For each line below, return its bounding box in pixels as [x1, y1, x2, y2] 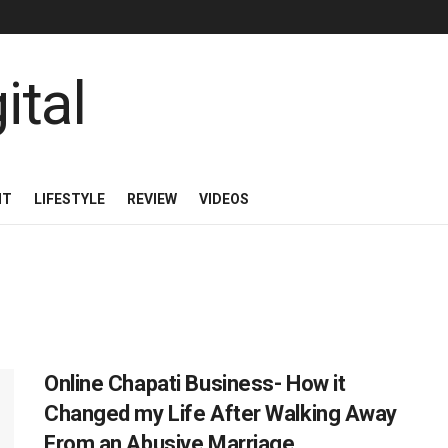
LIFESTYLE [34, 191, 105, 207]
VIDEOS [199, 191, 249, 207]
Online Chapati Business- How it [44, 371, 346, 396]
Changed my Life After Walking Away [44, 401, 398, 426]
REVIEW [127, 191, 177, 207]
